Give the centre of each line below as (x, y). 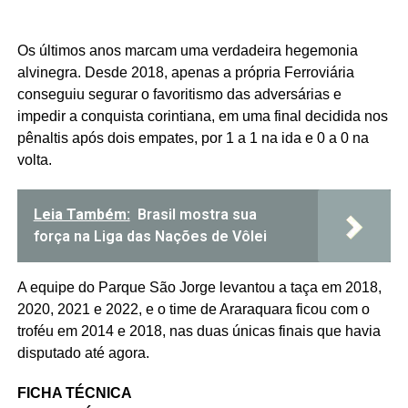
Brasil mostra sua (197, 214)
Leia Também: (82, 214)
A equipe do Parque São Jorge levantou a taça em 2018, (199, 287)
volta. (34, 159)
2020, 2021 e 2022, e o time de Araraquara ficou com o (193, 309)
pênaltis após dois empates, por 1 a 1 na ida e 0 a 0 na (193, 138)
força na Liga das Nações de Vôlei (150, 236)
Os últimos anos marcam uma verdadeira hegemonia (187, 50)
